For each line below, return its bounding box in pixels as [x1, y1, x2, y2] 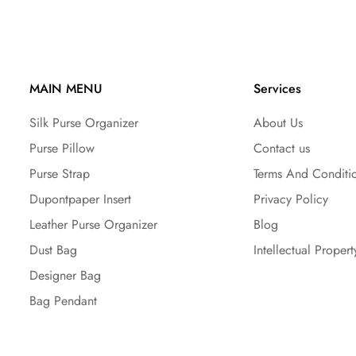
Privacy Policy [253, 189, 329, 208]
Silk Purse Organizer [29, 113, 138, 132]
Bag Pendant [29, 291, 97, 310]
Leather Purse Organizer [29, 215, 157, 234]
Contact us [253, 138, 311, 157]
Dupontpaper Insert [29, 189, 131, 208]
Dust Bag [29, 240, 77, 259]
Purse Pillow [29, 138, 95, 157]
